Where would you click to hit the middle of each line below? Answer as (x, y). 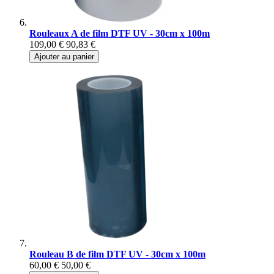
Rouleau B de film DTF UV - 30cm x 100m (117, 254)
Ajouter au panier (64, 57)
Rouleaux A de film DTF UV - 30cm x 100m (120, 34)
